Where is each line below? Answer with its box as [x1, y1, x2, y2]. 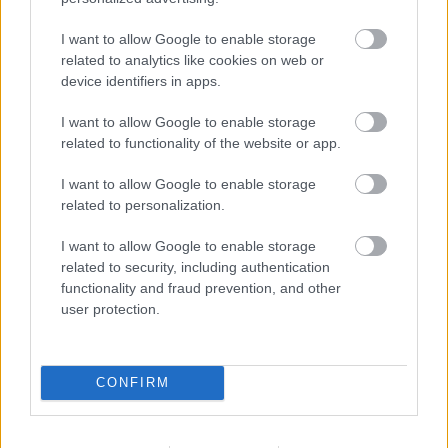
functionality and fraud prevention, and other [61, 279, 341, 296]
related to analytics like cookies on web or [61, 51, 324, 68]
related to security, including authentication [61, 258, 330, 275]
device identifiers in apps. [61, 72, 221, 89]
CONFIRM [95, 375, 170, 390]
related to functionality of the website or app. [61, 134, 341, 151]
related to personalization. [61, 196, 225, 213]
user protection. [61, 300, 160, 317]
